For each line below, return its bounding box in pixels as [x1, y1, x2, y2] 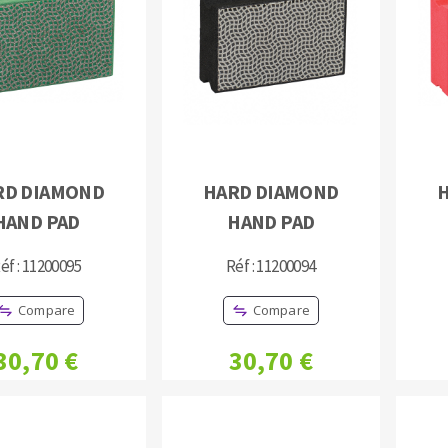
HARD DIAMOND [202, 179, 339, 205]
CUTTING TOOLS [157, 142, 291, 165]
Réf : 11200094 [225, 255, 316, 278]
